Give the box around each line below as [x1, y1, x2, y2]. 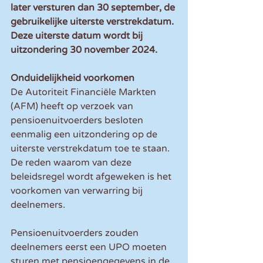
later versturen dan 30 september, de [11, 2, 177, 14]
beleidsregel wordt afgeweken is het [11, 171, 174, 183]
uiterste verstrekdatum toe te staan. [11, 143, 172, 155]
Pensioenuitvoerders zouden [11, 227, 141, 240]
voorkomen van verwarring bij [11, 185, 145, 197]
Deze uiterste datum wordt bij [11, 30, 145, 42]
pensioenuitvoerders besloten [11, 114, 146, 127]
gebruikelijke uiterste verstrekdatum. [11, 16, 176, 28]
